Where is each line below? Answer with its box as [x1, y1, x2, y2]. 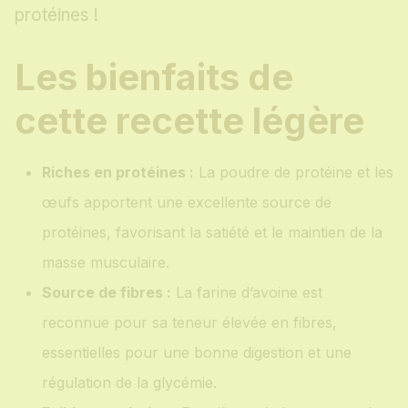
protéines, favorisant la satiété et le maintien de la [42, 223, 382, 242]
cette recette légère [15, 98, 364, 144]
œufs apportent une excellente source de [42, 193, 331, 212]
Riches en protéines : [42, 163, 194, 182]
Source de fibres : [42, 283, 171, 302]
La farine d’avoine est [171, 283, 322, 302]
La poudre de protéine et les [194, 163, 393, 182]
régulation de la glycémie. [42, 373, 217, 393]
